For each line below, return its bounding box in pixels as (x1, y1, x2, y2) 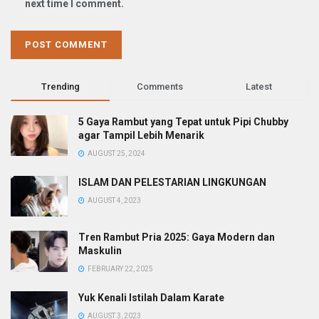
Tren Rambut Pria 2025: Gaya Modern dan (78, 231, 275, 244)
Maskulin (78, 245, 122, 257)
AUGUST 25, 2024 (86, 150, 145, 158)
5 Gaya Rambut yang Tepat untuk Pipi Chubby (78, 116, 288, 128)
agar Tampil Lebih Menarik (78, 130, 204, 142)
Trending (41, 81, 80, 93)
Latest (245, 81, 272, 93)
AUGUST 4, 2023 (86, 197, 141, 205)
